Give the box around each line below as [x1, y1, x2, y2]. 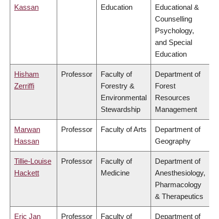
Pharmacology [155, 180, 201, 189]
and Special [155, 38, 192, 47]
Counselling [155, 15, 192, 23]
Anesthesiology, [155, 169, 205, 177]
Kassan [14, 3, 39, 12]
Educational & [155, 3, 199, 12]
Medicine [101, 169, 130, 177]
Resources [155, 93, 190, 102]
